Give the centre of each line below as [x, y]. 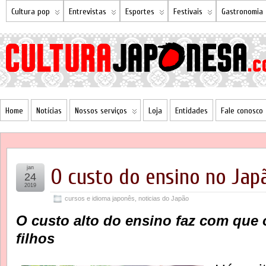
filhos [35, 238]
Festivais [188, 12]
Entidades [191, 111]
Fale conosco [242, 111]
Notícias [49, 111]
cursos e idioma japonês [100, 198]
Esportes [140, 12]
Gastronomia [242, 12]
